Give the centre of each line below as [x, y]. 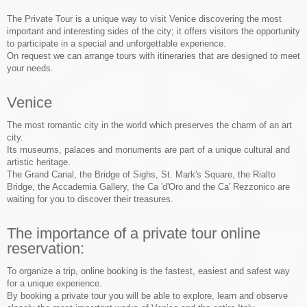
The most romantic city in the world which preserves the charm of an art [149, 125]
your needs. [30, 68]
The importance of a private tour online [134, 233]
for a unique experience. [54, 283]
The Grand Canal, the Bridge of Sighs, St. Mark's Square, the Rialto [141, 174]
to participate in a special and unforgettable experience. [116, 44]
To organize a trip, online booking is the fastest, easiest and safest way [148, 271]
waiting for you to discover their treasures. [90, 199]
